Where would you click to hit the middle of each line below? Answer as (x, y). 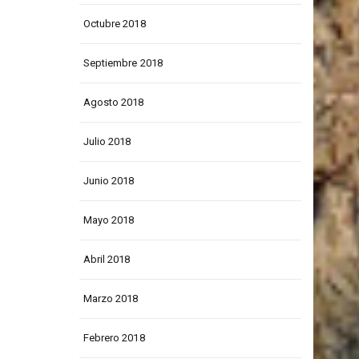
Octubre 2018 (114, 55)
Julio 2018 (107, 173)
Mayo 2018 (109, 252)
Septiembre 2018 (123, 95)
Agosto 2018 (113, 134)
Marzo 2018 (111, 330)
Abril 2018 (107, 291)
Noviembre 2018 (121, 16)
